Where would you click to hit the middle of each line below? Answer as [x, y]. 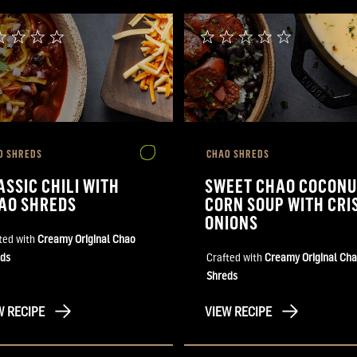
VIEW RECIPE [238, 311]
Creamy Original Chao [86, 238]
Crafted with [235, 257]
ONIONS [232, 222]
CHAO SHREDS [238, 153]
